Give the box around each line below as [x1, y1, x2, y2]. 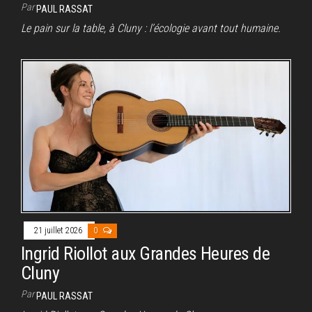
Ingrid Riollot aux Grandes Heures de [21, 243, 270, 265]
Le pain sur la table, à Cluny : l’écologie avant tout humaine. [21, 22, 281, 36]
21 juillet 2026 [34, 226, 84, 236]
